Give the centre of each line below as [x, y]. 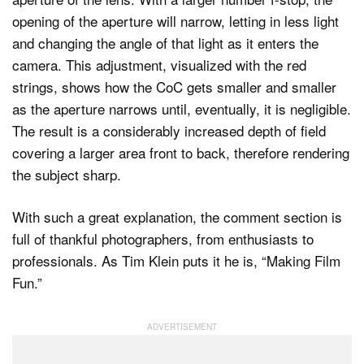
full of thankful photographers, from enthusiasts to [163, 239]
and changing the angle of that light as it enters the [165, 42]
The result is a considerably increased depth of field [169, 130]
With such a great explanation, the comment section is [177, 217]
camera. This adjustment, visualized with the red [159, 64]
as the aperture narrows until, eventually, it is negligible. [182, 108]
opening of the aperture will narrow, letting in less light [175, 20]
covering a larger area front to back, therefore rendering [181, 152]
